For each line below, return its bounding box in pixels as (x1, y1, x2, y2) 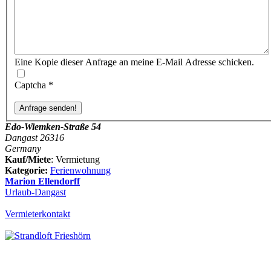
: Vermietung (51, 154, 100, 165)
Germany (5, 143, 41, 154)
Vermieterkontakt (5, 209, 70, 220)
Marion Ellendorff (5, 176, 80, 187)
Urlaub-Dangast (5, 187, 66, 198)
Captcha (15, 80, 46, 91)
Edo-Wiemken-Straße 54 (5, 122, 101, 132)
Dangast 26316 (5, 132, 64, 143)
